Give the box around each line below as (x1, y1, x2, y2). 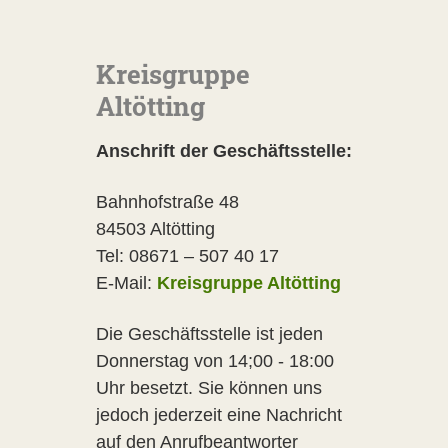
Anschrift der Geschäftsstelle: (96, 141, 352, 161)
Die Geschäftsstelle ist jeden (96, 324, 323, 344)
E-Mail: (96, 273, 157, 293)
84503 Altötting (96, 219, 215, 239)
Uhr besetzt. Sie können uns (96, 378, 322, 398)
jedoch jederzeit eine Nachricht (96, 405, 342, 425)
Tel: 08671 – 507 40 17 (96, 246, 279, 266)
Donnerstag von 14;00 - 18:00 (96, 351, 334, 371)
